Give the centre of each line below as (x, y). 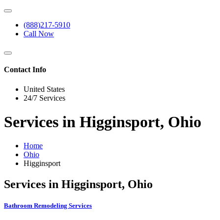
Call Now (39, 34)
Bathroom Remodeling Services (48, 206)
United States (44, 89)
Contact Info (25, 70)
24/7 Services (44, 98)
